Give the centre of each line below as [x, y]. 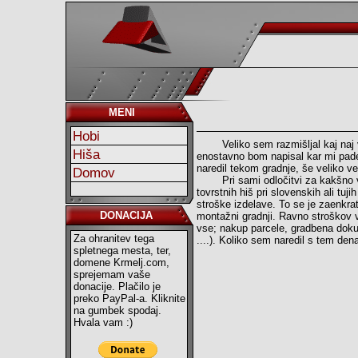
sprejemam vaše [112, 274]
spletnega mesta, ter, [122, 251]
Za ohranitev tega [114, 239]
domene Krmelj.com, [121, 263]
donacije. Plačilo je [117, 286]
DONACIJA [129, 215]
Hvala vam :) [103, 322]
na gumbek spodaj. [117, 310]
